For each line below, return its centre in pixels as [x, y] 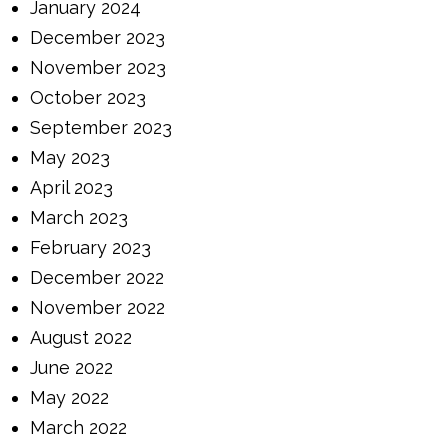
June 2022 [72, 367]
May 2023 [70, 157]
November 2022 [98, 307]
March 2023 [79, 217]
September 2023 [101, 127]
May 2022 [70, 397]
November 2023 [98, 67]
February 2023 [91, 247]
